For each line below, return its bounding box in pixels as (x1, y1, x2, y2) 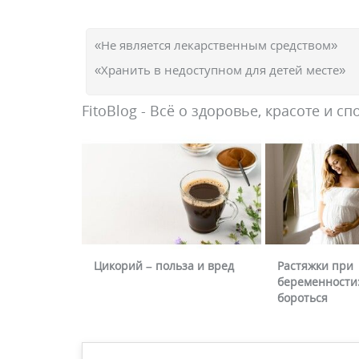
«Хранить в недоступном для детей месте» (95, 62, 345, 78)
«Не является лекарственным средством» (95, 37, 337, 53)
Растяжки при (277, 258, 353, 274)
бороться (277, 290, 328, 306)
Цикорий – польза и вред (94, 258, 234, 274)
